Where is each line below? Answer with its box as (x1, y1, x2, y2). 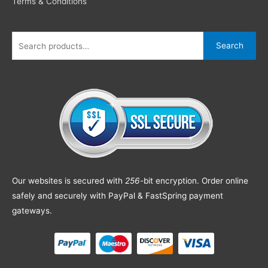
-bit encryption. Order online (140, 175, 248, 185)
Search (216, 41, 243, 51)
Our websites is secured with (12, 175, 125, 185)
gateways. (12, 205, 52, 215)
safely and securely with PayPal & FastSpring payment (12, 190, 223, 200)
